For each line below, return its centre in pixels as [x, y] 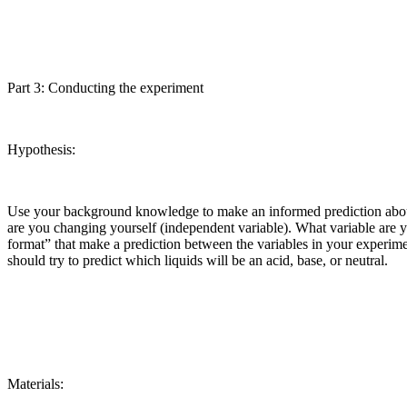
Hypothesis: [41, 149]
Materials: [35, 383]
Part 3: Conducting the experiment [105, 87]
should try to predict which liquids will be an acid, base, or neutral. [198, 260]
